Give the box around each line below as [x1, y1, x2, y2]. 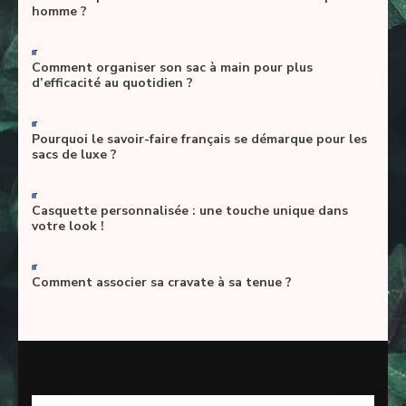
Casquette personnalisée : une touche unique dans [32, 202, 348, 220]
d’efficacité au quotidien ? [32, 74, 193, 92]
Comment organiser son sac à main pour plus [32, 59, 313, 77]
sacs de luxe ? [32, 146, 117, 164]
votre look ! [32, 217, 104, 236]
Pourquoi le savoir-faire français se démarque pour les [32, 130, 367, 149]
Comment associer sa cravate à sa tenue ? [32, 274, 292, 292]
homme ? [32, 3, 87, 21]
